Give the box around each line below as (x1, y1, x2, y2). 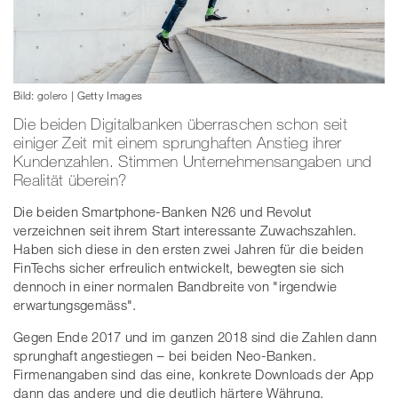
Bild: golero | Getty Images (13, 88, 143, 103)
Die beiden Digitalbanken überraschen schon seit (13, 114, 348, 134)
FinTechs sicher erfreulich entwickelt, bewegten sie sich (13, 259, 345, 276)
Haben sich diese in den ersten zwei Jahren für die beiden (13, 241, 364, 258)
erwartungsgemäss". (13, 297, 137, 314)
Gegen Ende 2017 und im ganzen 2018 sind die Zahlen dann (13, 329, 378, 346)
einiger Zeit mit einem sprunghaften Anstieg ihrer (13, 132, 342, 153)
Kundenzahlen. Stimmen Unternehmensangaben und (13, 151, 372, 171)
